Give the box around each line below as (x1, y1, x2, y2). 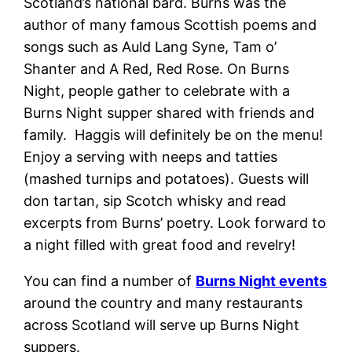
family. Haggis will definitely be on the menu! (24, 126, 324, 143)
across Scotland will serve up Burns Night (24, 316, 300, 333)
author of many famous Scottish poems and (24, 16, 317, 33)
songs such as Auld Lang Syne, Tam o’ (24, 38, 277, 55)
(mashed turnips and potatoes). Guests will (24, 170, 310, 187)
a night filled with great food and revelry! (24, 236, 300, 253)
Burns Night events (196, 272, 328, 289)
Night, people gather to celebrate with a (24, 82, 291, 99)
